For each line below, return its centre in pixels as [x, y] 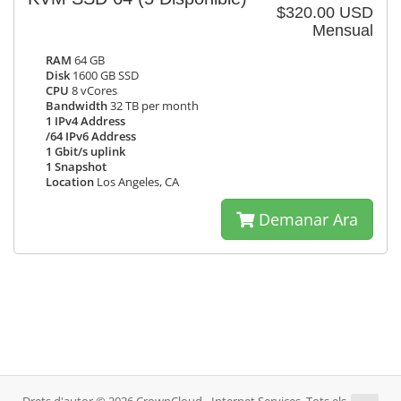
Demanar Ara [306, 219]
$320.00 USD [325, 13]
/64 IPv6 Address [91, 137]
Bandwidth [77, 106]
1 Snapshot [76, 167]
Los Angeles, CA [137, 182]
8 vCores [93, 91]
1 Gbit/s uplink [85, 152]
